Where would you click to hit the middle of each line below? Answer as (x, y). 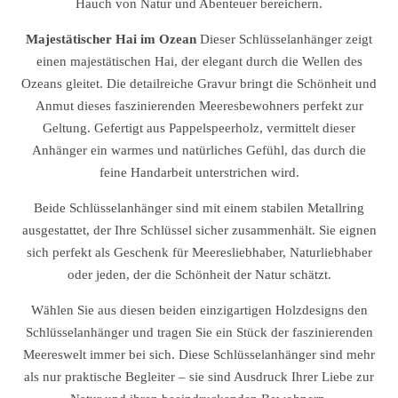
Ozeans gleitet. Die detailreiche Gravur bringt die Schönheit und (199, 84)
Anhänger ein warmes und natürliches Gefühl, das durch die (199, 150)
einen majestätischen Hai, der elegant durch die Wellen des (199, 61)
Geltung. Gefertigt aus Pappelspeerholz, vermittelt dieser (199, 128)
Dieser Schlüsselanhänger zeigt (284, 39)
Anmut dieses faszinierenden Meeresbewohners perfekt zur (199, 106)
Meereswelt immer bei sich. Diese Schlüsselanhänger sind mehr (199, 354)
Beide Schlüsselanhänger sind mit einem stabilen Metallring (199, 208)
